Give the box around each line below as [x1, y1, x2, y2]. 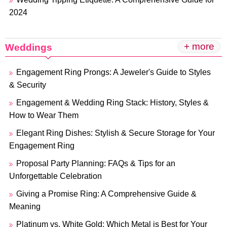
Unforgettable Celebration [9, 172, 102, 180]
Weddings [5, 42, 52, 53]
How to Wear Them [9, 111, 79, 120]
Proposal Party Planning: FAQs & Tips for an [16, 159, 175, 168]
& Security [9, 81, 46, 89]
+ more [184, 41, 214, 52]
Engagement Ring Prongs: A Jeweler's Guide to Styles [16, 68, 211, 77]
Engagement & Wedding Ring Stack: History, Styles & [16, 98, 209, 107]
